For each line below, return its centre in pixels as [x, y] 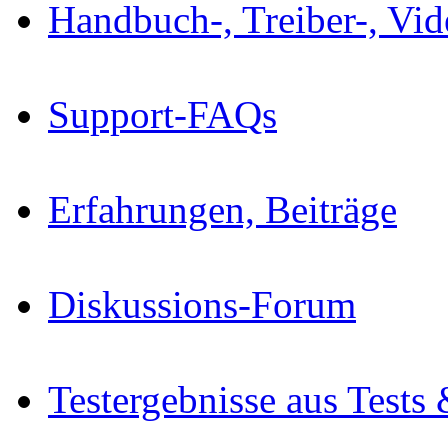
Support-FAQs [162, 115]
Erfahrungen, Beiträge [222, 210]
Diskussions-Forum [202, 305]
